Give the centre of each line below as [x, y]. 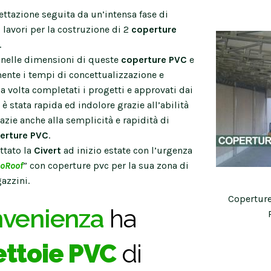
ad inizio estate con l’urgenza [127, 150]
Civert [47, 150]
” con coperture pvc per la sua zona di [106, 165]
